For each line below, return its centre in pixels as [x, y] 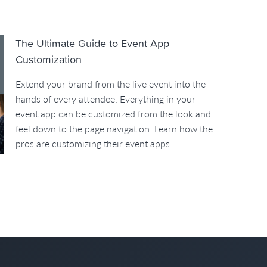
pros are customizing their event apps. [94, 143]
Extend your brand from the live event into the [111, 84]
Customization [49, 59]
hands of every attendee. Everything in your [105, 99]
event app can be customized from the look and [113, 114]
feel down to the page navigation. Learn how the [114, 128]
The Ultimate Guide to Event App [92, 43]
